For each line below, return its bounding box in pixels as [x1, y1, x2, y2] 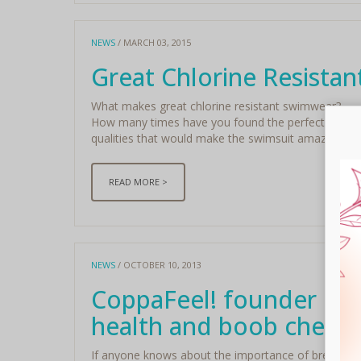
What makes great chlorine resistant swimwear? [90, 98, 341, 114]
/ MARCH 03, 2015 [114, 35, 191, 48]
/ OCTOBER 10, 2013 [114, 258, 201, 271]
